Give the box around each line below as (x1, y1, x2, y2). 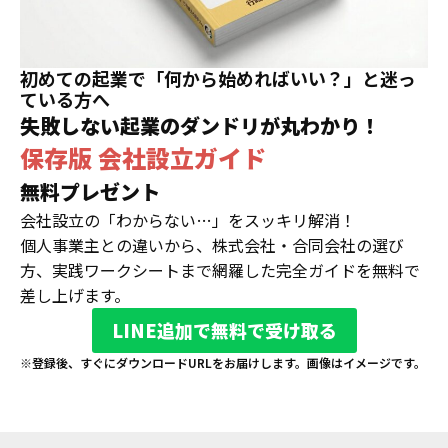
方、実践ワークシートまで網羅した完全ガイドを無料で (20, 257, 420, 282)
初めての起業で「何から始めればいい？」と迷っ (20, 64, 416, 91)
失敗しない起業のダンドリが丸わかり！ (20, 110, 380, 140)
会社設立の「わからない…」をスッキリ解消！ (20, 207, 356, 232)
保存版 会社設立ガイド (20, 139, 266, 175)
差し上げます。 (20, 282, 130, 307)
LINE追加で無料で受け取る (111, 316, 337, 343)
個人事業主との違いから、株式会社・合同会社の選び (20, 232, 404, 257)
